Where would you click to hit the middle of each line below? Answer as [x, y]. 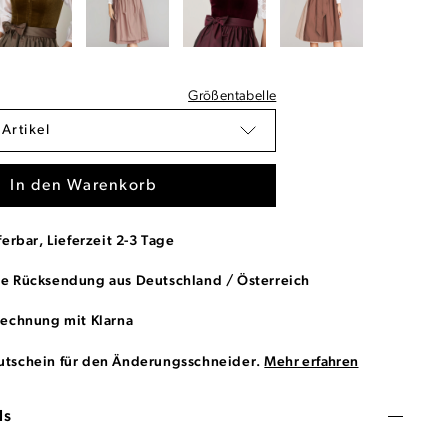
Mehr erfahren [311, 363]
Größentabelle [232, 97]
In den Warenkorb [84, 186]
